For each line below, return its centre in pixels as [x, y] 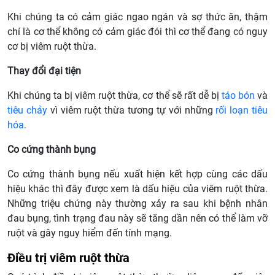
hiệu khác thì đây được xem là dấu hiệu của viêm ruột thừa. [137, 188]
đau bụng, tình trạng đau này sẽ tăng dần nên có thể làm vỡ [137, 218]
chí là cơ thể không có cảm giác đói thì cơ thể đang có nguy [137, 31]
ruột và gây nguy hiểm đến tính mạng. [90, 233]
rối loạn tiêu [242, 110]
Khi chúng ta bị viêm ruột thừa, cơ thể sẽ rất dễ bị [114, 95]
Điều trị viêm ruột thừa [68, 258]
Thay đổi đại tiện [44, 71]
